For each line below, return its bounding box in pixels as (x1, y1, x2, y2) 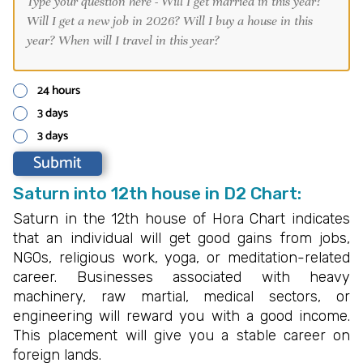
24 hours (37, 79, 80, 100)
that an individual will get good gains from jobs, (13, 228, 350, 247)
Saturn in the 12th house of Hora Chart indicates (13, 209, 350, 228)
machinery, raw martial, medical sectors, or (13, 287, 350, 305)
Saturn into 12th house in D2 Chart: (13, 182, 301, 203)
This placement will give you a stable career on (13, 326, 350, 344)
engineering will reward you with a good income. (13, 306, 350, 325)
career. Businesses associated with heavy (13, 267, 350, 286)
